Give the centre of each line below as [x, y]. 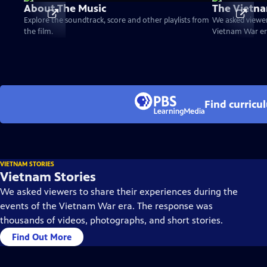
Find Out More [42, 237]
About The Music [65, 8]
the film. [38, 32]
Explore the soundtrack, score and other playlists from [117, 20]
